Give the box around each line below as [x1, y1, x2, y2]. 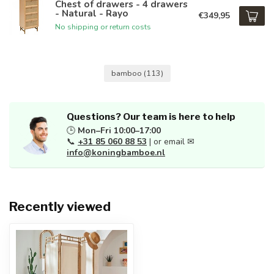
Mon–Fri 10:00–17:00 [78, 125, 161, 136]
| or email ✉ [147, 136, 194, 147]
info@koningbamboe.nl [67, 147, 165, 158]
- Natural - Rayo [55, 6, 128, 20]
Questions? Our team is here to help [67, 111, 235, 122]
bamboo [111, 68, 144, 78]
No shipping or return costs [55, 21, 151, 32]
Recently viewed [9, 199, 111, 214]
